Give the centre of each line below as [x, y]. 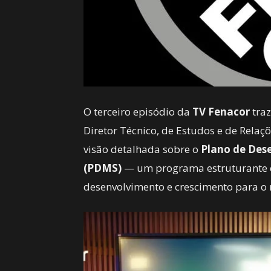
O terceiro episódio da [138, 112]
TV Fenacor [221, 112]
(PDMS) [103, 168]
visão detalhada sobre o [142, 149]
